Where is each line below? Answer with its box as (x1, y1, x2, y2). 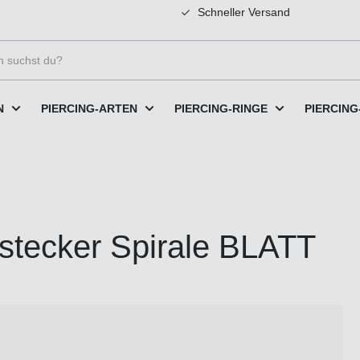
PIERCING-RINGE (174, 101, 268, 115)
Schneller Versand (194, 6, 290, 18)
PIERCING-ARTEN (41, 101, 137, 115)
